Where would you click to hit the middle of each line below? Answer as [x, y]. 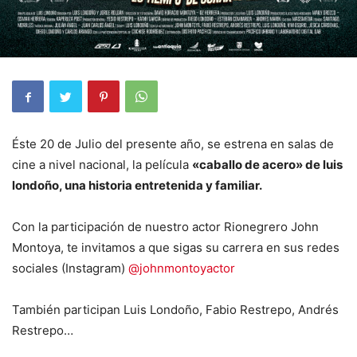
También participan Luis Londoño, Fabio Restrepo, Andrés [175, 310]
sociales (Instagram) [70, 268]
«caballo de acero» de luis [267, 165]
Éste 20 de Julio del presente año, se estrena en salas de [173, 144]
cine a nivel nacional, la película [102, 165]
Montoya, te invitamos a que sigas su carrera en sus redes [176, 247]
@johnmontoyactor [182, 268]
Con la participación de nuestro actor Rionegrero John [165, 227]
